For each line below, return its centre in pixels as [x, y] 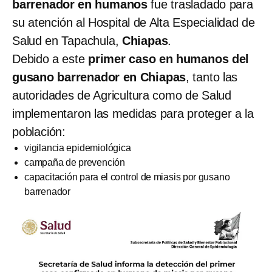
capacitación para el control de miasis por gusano [127, 177]
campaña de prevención [75, 162]
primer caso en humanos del [169, 59]
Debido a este [50, 59]
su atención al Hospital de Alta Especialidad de [134, 22]
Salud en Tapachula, [67, 40]
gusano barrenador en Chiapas [99, 77]
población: [39, 131]
